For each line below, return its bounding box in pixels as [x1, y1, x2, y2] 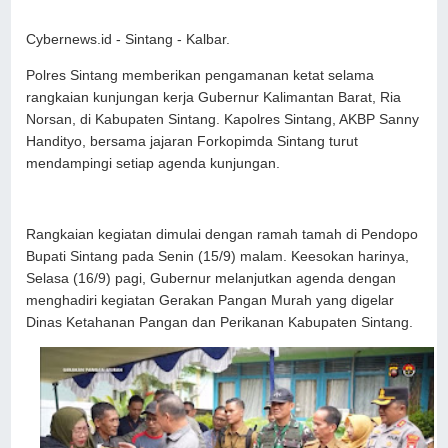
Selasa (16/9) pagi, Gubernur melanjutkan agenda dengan [26, 270, 397, 286]
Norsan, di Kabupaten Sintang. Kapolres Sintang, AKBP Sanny [26, 111, 420, 127]
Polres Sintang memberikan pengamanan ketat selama [26, 67, 375, 83]
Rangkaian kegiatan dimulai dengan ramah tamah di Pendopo [26, 226, 419, 242]
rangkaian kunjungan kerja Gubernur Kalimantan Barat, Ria [26, 89, 402, 105]
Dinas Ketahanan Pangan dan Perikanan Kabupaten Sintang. [26, 314, 414, 330]
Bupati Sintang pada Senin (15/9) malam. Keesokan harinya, [26, 248, 410, 264]
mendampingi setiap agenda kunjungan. [26, 155, 281, 171]
